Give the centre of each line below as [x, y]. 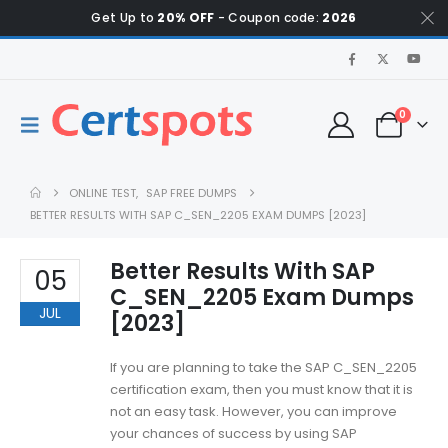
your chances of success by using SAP [233, 433]
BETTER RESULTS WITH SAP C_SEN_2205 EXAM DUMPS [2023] [198, 215]
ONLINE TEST [103, 193]
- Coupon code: [268, 17]
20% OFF [186, 17]
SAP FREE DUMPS [192, 193]
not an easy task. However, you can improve [253, 411]
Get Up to [124, 17]
